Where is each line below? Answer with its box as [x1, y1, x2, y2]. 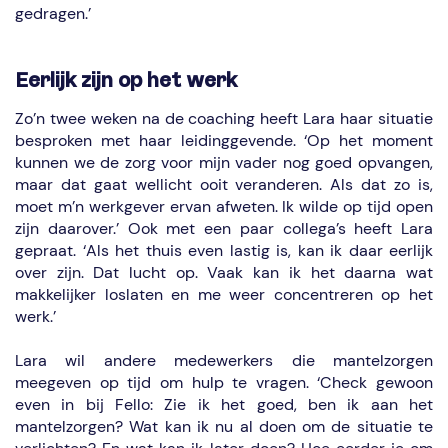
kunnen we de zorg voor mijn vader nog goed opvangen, [15, 152, 433, 173]
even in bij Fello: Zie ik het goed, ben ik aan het [15, 394, 433, 415]
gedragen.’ [15, 3, 91, 24]
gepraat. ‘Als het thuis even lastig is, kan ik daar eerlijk [15, 240, 433, 261]
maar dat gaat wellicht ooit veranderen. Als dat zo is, [15, 174, 433, 195]
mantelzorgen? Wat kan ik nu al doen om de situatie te [15, 416, 433, 437]
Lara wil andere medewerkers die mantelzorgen [15, 350, 433, 371]
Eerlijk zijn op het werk [15, 69, 237, 92]
